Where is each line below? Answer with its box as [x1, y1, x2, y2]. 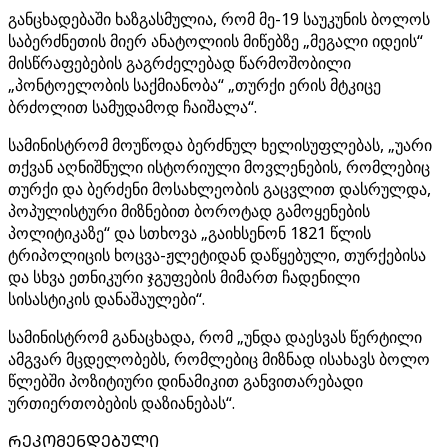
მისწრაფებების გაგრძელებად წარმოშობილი [8, 52, 351, 74]
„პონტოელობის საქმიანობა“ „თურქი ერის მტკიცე [8, 74, 381, 96]
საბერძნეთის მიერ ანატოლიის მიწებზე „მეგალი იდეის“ [8, 30, 423, 52]
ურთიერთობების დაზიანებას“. [8, 392, 235, 414]
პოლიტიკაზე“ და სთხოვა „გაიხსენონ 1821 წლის [8, 222, 371, 244]
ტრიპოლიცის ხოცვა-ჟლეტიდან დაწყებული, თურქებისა [8, 244, 426, 266]
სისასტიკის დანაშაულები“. [8, 288, 205, 310]
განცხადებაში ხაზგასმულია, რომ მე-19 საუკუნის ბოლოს [8, 8, 430, 30]
